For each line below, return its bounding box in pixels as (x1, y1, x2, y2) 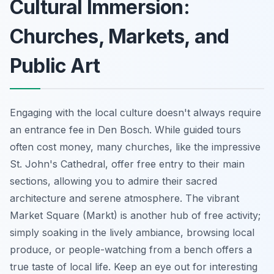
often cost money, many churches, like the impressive (10, 140, 261, 153)
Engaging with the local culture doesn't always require (10, 106, 261, 119)
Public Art (10, 53, 100, 78)
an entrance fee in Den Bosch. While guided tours (10, 123, 241, 136)
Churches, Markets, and (10, 24, 229, 48)
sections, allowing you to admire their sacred (10, 174, 217, 187)
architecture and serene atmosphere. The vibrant (10, 191, 239, 204)
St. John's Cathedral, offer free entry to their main (10, 157, 245, 170)
